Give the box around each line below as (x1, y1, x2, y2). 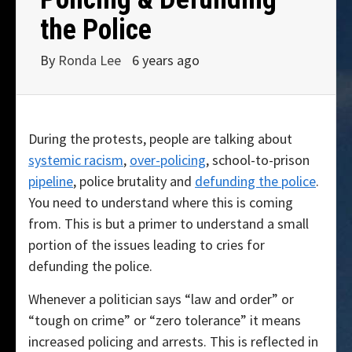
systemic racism (28, 151, 123, 170)
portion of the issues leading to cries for (28, 236, 265, 255)
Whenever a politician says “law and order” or (28, 290, 294, 309)
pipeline (28, 172, 73, 191)
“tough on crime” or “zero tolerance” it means (28, 311, 301, 330)
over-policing (130, 151, 206, 170)
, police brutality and (73, 172, 195, 191)
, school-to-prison (206, 151, 310, 170)
